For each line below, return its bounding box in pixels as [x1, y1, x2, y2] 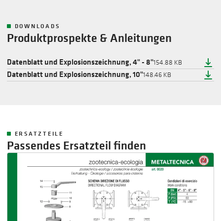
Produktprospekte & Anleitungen [6, 30, 172, 45]
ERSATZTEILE [14, 129, 64, 138]
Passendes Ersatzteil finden [6, 137, 146, 153]
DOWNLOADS [14, 21, 60, 30]
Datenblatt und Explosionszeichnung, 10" [6, 68, 143, 79]
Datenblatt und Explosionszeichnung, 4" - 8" [6, 56, 153, 67]
